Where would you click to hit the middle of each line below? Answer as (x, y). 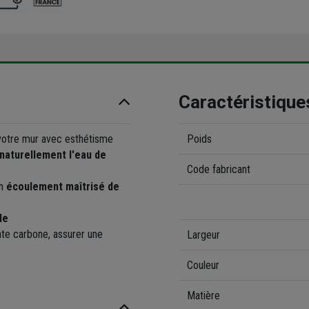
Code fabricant (219, 170)
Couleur (203, 266)
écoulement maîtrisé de (63, 187)
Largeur (203, 235)
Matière (203, 296)
